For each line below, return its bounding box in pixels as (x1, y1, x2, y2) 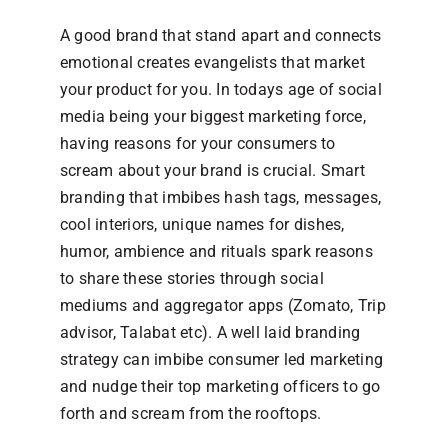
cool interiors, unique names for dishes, (60, 214, 345, 234)
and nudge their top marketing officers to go (60, 376, 381, 396)
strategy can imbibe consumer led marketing (60, 349, 384, 369)
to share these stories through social (60, 268, 324, 288)
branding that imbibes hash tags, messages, (60, 187, 382, 207)
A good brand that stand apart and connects (60, 25, 382, 45)
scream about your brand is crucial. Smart (60, 160, 365, 180)
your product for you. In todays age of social (60, 79, 382, 99)
